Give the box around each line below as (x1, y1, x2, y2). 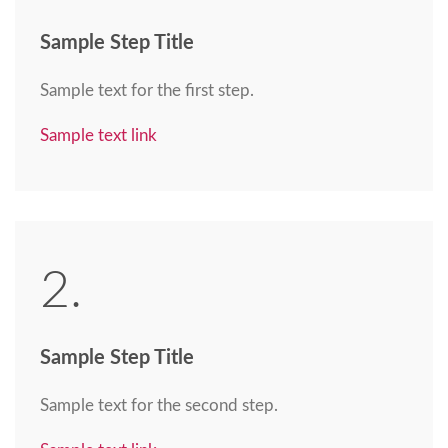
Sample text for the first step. (40, 82, 254, 100)
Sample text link (40, 127, 157, 145)
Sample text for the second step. (40, 397, 278, 415)
